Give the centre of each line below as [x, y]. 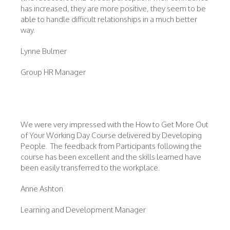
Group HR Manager [53, 72]
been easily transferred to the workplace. [91, 168]
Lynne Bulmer [44, 51]
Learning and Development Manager [83, 210]
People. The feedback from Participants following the [111, 146]
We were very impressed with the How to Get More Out [114, 124]
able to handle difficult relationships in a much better [109, 19]
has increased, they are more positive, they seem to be [113, 8]
